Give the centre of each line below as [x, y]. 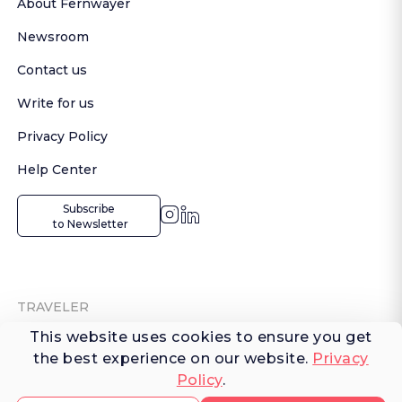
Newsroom [53, 37]
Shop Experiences [77, 347]
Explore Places [66, 380]
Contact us [52, 70]
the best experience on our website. [173, 359]
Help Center [57, 170]
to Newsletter [89, 223]
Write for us [56, 103]
